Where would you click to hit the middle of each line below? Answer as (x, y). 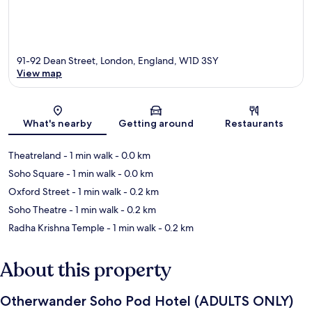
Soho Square (36, 174)
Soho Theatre (38, 210)
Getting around (156, 124)
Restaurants (255, 124)
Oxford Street (39, 192)
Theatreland (35, 156)
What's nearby (58, 124)
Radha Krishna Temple (56, 228)
